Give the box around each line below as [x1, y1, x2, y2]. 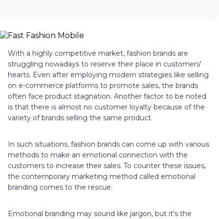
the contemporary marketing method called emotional [8, 172, 196, 181]
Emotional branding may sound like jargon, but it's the [8, 209, 192, 218]
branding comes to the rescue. [8, 182, 112, 192]
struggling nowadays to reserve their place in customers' [8, 59, 201, 68]
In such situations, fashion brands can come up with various [8, 139, 209, 149]
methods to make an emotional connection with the [8, 150, 188, 159]
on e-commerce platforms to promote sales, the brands [8, 81, 198, 90]
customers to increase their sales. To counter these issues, [8, 161, 206, 170]
